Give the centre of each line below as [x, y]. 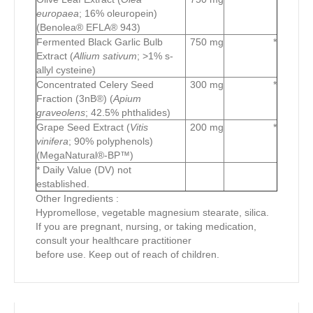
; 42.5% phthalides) [128, 112]
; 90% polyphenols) [111, 141]
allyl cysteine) [66, 70]
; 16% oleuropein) [118, 13]
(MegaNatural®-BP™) [85, 155]
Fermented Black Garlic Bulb [100, 42]
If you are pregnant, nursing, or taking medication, [146, 226]
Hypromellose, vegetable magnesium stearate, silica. [152, 212]
